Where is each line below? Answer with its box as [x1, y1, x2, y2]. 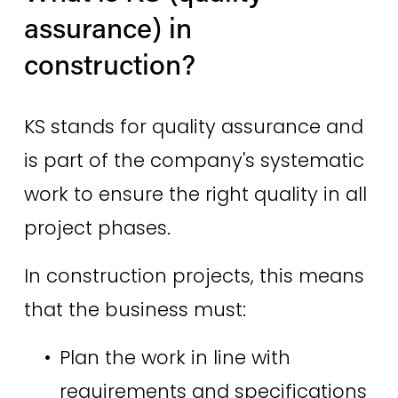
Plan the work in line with [59, 345, 291, 371]
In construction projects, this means [23, 263, 364, 290]
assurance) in [23, 9, 192, 46]
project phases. [23, 215, 176, 242]
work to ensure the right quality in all [23, 181, 367, 208]
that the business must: [23, 297, 251, 323]
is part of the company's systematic [23, 147, 364, 174]
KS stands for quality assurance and [23, 114, 363, 140]
